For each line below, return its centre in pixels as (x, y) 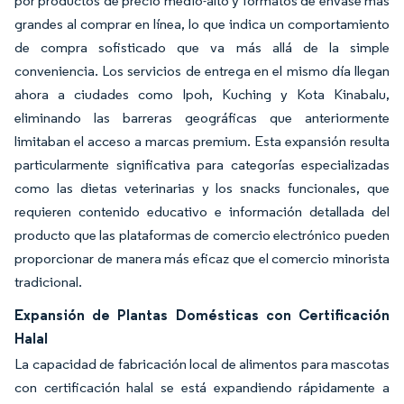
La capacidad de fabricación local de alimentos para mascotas (202, 363)
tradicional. (50, 281)
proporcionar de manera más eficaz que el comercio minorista (202, 258)
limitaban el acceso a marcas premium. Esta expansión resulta (202, 141)
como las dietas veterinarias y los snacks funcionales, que (202, 188)
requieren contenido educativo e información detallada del (202, 211)
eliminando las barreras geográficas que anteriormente (202, 117)
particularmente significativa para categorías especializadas (202, 164)
